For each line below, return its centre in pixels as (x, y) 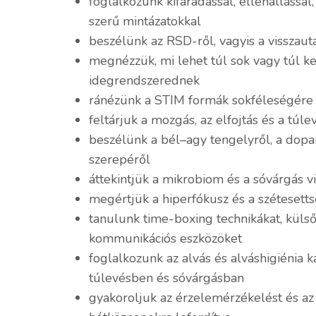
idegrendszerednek (144, 81)
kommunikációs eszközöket (165, 239)
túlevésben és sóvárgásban (166, 278)
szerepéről (120, 160)
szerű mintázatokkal (145, 22)
